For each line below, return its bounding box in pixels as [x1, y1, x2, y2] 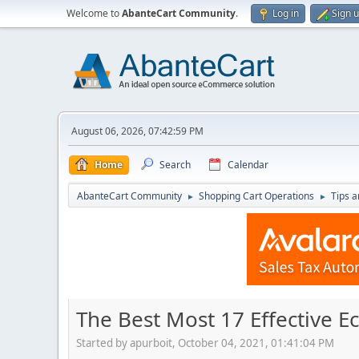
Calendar [228, 158, 268, 171]
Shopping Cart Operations [199, 189, 314, 203]
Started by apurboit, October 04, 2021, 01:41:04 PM [76, 335, 334, 350]
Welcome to [67, 6, 122, 20]
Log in [272, 6, 299, 20]
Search [159, 158, 191, 171]
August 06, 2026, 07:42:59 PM [71, 124, 204, 138]
